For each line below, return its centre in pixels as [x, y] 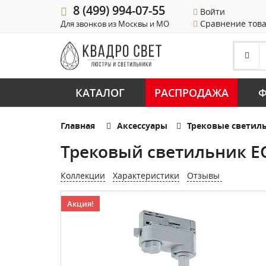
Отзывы [205, 175]
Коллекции [83, 175]
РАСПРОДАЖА [191, 93]
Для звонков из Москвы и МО [115, 24]
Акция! [80, 204]
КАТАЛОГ [100, 93]
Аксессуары [142, 126]
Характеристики [146, 175]
